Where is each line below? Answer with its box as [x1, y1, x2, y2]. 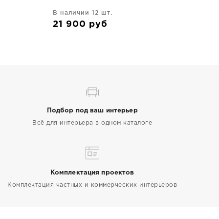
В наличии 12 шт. [53, 9, 112, 16]
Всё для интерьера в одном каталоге [32, 120, 153, 126]
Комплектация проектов [50, 170, 134, 175]
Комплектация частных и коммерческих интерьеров [7, 182, 177, 188]
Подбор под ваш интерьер [46, 108, 138, 113]
